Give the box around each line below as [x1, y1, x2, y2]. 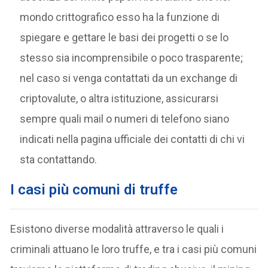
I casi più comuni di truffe [10, 181, 178, 199]
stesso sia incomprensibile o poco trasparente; [20, 51, 243, 65]
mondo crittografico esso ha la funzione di [20, 11, 220, 24]
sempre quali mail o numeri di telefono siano [20, 112, 230, 126]
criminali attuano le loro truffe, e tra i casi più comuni [10, 243, 257, 256]
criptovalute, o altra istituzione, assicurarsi [20, 92, 219, 105]
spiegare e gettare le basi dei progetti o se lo [20, 31, 229, 44]
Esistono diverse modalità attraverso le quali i [10, 223, 224, 236]
